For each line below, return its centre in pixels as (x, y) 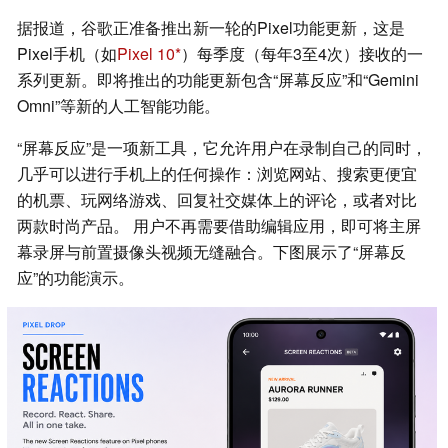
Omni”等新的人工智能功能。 (118, 106)
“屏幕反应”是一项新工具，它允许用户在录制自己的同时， (222, 148)
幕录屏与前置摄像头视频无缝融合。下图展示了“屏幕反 (211, 252)
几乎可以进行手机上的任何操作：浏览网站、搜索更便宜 (217, 174)
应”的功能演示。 (75, 278)
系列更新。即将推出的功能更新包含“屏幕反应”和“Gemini (218, 80)
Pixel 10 (146, 54)
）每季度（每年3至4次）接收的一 (302, 54)
